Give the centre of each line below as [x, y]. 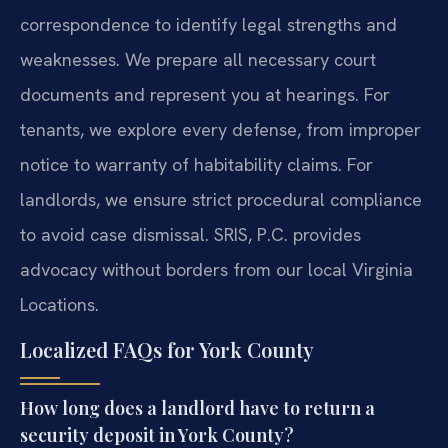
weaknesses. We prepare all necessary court [198, 59]
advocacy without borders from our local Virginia [216, 269]
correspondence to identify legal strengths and [208, 24]
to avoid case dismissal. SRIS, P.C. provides [190, 234]
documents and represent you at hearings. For [205, 94]
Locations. [59, 304]
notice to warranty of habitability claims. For [196, 164]
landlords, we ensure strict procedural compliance [221, 199]
